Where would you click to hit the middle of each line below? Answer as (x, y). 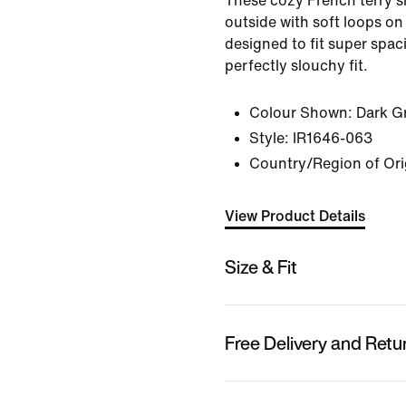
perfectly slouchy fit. (296, 66)
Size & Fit (261, 266)
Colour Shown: (301, 113)
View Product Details (295, 216)
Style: (269, 138)
